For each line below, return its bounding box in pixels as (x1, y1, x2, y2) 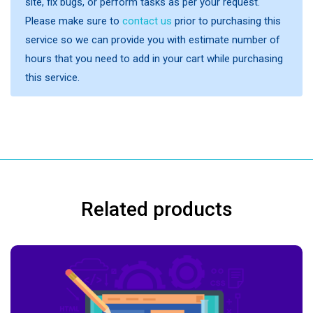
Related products (80, 198, 233, 221)
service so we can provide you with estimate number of (25, 34, 280, 46)
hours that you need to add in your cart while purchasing (25, 52, 283, 65)
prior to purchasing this (172, 15, 281, 27)
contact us (122, 15, 172, 27)
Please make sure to (25, 15, 122, 27)
